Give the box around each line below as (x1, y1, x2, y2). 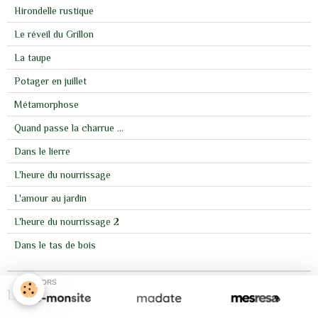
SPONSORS (16, 278, 57, 286)
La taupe (14, 52, 51, 64)
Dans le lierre (14, 146, 70, 158)
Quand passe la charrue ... (14, 122, 124, 134)
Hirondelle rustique (14, 5, 94, 17)
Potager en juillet (14, 75, 87, 87)
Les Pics (7, 287, 56, 303)
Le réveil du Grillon (14, 28, 94, 40)
